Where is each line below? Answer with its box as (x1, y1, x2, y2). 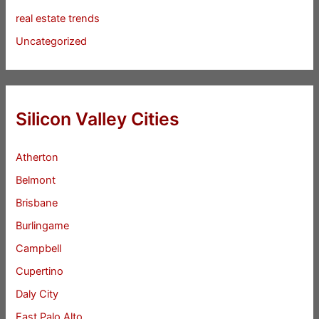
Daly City (16, 287, 59, 300)
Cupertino (16, 264, 64, 278)
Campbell (16, 241, 62, 255)
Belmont (16, 173, 56, 187)
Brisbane (16, 196, 58, 209)
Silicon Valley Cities (16, 108, 180, 130)
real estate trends (16, 12, 100, 26)
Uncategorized (16, 34, 88, 48)
